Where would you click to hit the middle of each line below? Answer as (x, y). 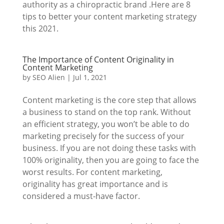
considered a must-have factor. (81, 196)
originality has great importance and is (95, 184)
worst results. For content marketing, (92, 172)
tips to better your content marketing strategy (109, 16)
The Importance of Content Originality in (98, 59)
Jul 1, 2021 (90, 77)
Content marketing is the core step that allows (109, 100)
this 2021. (40, 28)
